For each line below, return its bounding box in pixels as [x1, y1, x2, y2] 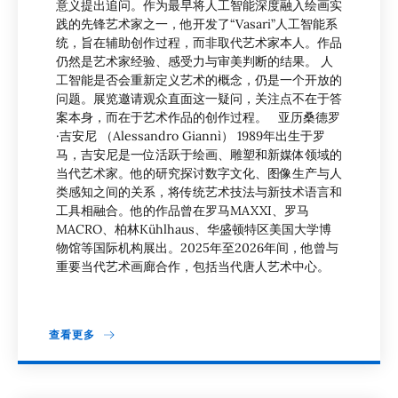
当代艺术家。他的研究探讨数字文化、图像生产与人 [56, 165, 342, 182]
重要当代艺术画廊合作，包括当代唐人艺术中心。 [56, 259, 330, 275]
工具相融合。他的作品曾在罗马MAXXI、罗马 [56, 203, 309, 219]
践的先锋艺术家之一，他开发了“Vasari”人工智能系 [56, 16, 338, 33]
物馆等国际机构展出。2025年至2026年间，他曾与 [56, 240, 338, 257]
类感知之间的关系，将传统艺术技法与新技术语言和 [56, 184, 342, 201]
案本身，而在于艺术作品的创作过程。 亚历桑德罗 [56, 109, 340, 126]
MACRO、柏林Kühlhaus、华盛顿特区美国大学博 [56, 221, 331, 238]
